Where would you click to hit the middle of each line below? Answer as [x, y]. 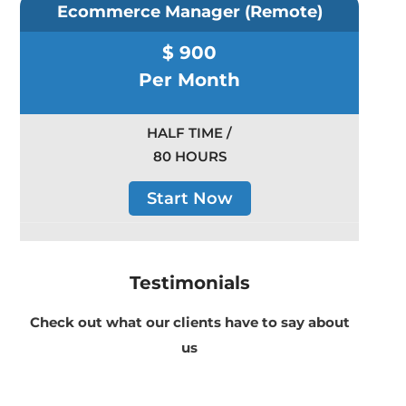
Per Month [189, 80]
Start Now [189, 199]
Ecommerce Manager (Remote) [189, 12]
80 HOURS [189, 157]
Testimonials [189, 283]
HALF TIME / [189, 133]
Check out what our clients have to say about [189, 323]
